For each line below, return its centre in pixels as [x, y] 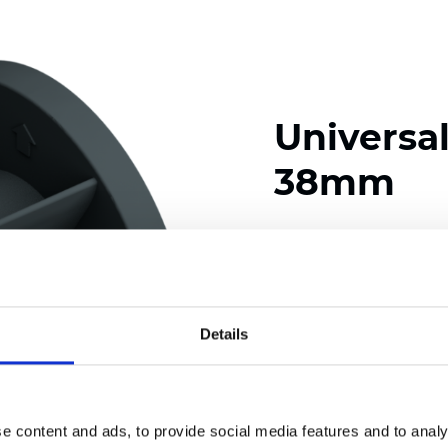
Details [224, 334]
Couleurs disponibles [350, 243]
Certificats [312, 369]
